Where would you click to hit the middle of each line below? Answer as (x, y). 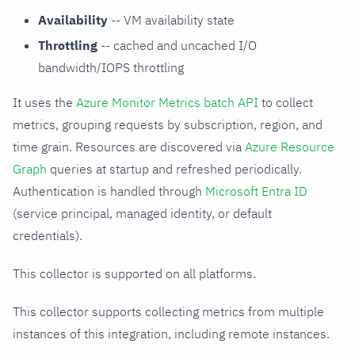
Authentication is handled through (109, 191)
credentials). (48, 235)
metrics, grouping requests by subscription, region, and (168, 124)
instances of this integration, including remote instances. (171, 333)
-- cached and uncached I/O (177, 45)
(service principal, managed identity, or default (142, 213)
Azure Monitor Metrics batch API (167, 102)
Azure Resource (290, 146)
